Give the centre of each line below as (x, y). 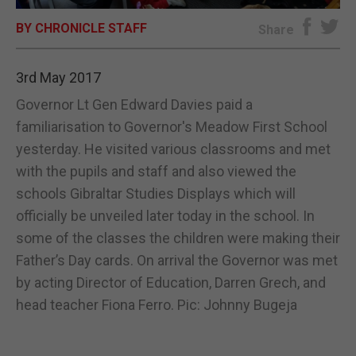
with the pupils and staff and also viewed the (156, 171)
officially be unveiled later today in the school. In (165, 215)
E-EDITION (178, 29)
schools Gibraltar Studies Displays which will (156, 193)
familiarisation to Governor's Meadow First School (172, 126)
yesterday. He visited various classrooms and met (173, 149)
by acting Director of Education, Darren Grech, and (171, 282)
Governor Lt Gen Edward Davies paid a (134, 104)
